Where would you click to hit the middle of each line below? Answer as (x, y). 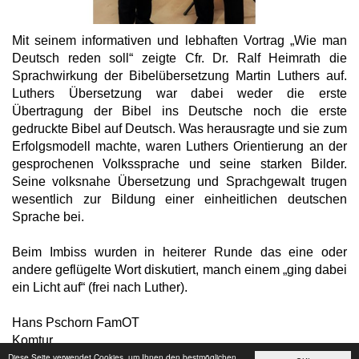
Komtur (32, 340)
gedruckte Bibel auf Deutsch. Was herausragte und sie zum (179, 128)
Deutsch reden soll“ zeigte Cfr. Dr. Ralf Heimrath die (179, 58)
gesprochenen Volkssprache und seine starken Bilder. (179, 163)
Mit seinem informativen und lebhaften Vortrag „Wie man (179, 40)
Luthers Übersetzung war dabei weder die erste (179, 93)
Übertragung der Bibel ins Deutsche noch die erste (179, 111)
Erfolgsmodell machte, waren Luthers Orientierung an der (179, 146)
